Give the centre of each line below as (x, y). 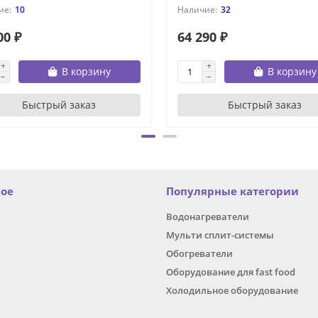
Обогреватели (199, 254)
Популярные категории (232, 192)
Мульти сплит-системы (220, 235)
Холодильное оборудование (232, 291)
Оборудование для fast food (231, 272)
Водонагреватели (208, 217)
